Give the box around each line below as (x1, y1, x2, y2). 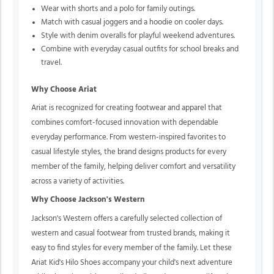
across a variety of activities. (31, 177, 124, 185)
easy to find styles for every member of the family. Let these (31, 243, 232, 252)
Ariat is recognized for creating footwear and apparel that (31, 103, 222, 112)
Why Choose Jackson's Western (31, 196, 145, 204)
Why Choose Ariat (31, 85, 97, 94)
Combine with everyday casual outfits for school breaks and (41, 45, 239, 53)
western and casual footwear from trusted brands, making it (31, 229, 230, 237)
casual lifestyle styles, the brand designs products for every (31, 147, 226, 156)
